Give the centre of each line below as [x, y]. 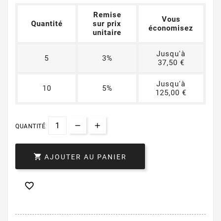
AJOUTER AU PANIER [86, 157]
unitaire [107, 33]
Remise [107, 15]
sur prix [107, 24]
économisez [171, 28]
